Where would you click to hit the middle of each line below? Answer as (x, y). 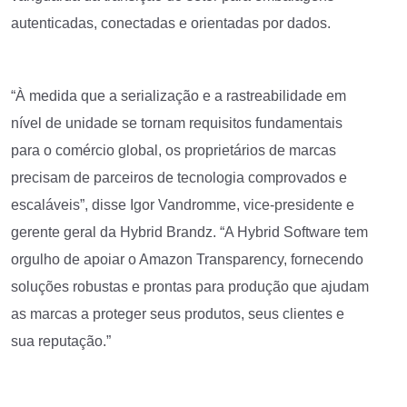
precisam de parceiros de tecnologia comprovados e (179, 177)
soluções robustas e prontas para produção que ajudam (190, 286)
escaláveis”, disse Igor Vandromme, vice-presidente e (183, 204)
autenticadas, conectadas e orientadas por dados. (171, 23)
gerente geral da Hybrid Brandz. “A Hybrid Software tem (189, 232)
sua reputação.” (61, 341)
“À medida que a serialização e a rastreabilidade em (179, 95)
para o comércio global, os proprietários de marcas (174, 150)
